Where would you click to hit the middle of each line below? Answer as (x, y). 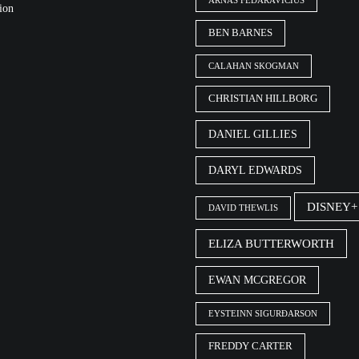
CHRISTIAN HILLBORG (263, 98)
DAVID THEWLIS (243, 208)
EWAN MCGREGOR (257, 279)
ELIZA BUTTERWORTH (271, 243)
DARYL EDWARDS (255, 169)
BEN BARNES (240, 32)
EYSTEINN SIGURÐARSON (263, 313)
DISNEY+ (332, 206)
